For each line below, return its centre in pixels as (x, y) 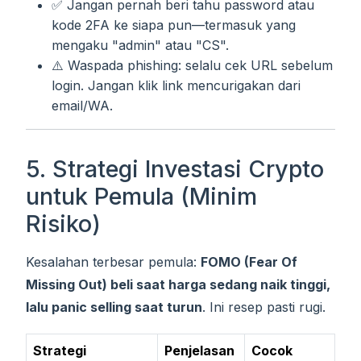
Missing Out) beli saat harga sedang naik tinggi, (178, 284)
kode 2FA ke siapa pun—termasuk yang (174, 25)
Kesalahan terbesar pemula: (113, 261)
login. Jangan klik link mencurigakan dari (176, 85)
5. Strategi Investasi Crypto (175, 168)
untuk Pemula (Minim (141, 196)
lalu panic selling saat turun (114, 307)
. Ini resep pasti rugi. (264, 307)
